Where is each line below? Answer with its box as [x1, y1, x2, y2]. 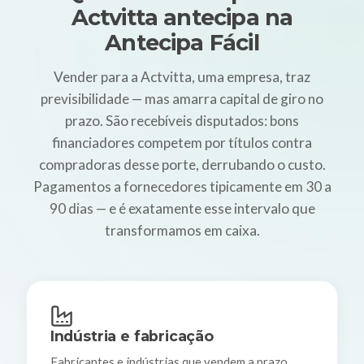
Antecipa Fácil [105, 29, 259, 57]
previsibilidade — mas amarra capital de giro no [41, 90, 323, 108]
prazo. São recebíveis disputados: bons [65, 112, 299, 130]
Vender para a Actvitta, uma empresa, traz [54, 68, 310, 86]
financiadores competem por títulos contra [52, 134, 312, 152]
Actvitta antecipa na [71, 4, 293, 32]
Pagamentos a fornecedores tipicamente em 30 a [32, 178, 331, 196]
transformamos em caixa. [104, 222, 260, 240]
